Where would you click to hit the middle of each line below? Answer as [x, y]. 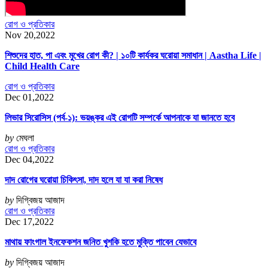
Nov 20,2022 [30, 35]
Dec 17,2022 [29, 222]
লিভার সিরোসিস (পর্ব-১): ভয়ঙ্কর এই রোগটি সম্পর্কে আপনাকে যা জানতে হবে [120, 118]
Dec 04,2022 [29, 160]
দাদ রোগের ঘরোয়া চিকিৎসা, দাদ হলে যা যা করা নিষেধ [84, 180]
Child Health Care [42, 66]
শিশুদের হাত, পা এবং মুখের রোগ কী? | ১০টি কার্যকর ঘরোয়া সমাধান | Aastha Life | [133, 56]
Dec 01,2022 [29, 98]
